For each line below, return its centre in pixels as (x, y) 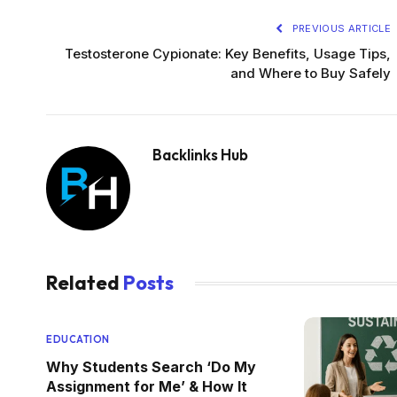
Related (85, 283)
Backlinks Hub (200, 155)
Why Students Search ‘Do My (151, 367)
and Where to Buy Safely (311, 74)
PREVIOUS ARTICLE (340, 29)
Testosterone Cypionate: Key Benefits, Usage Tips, (228, 54)
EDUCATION (78, 340)
